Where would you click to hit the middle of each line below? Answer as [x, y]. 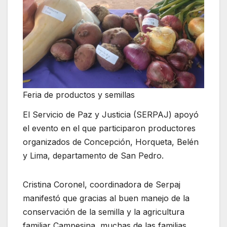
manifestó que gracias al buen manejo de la [106, 198]
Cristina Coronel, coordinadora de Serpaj [102, 185]
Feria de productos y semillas [79, 94]
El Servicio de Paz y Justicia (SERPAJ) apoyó [111, 115]
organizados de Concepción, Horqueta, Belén [111, 142]
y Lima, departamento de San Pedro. [93, 156]
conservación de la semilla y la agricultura [104, 212]
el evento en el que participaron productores [109, 128]
